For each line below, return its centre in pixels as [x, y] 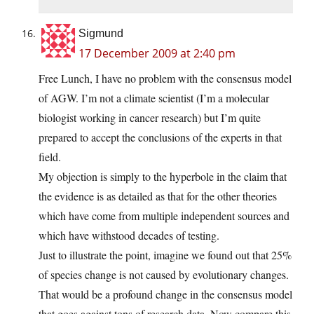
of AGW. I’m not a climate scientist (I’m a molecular [154, 98]
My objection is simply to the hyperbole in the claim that [163, 177]
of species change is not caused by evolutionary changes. [164, 275]
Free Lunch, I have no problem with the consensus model [165, 78]
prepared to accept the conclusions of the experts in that [160, 137]
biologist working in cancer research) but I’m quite [150, 118]
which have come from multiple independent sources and [164, 216]
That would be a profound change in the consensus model [165, 294]
